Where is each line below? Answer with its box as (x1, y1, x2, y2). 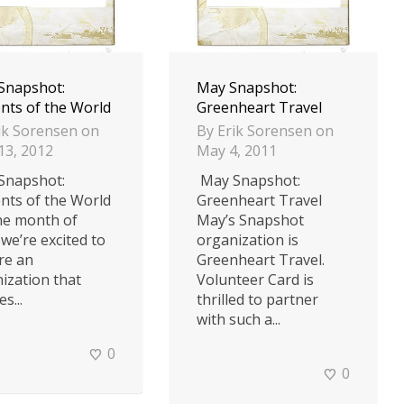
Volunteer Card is (197, 270, 314, 290)
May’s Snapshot (197, 210, 304, 231)
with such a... (197, 309, 280, 330)
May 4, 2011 (197, 141, 277, 161)
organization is (197, 230, 298, 251)
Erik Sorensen (217, 121, 312, 142)
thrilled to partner (197, 289, 318, 310)
